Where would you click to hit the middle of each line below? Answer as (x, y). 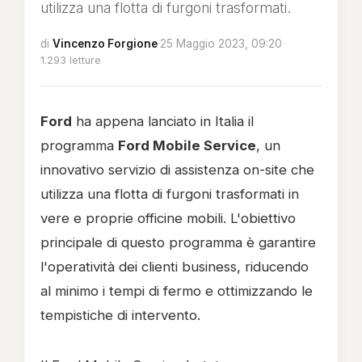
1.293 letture (71, 60)
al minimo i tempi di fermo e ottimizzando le (177, 291)
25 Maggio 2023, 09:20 (221, 44)
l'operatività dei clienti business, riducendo (175, 267)
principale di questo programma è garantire (178, 242)
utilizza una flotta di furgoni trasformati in (170, 194)
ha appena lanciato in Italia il (163, 121)
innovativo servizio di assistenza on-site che (177, 170)
